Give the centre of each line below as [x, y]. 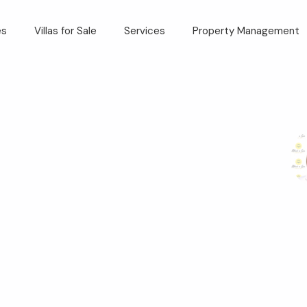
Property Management [246, 31]
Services [144, 31]
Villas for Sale [65, 31]
